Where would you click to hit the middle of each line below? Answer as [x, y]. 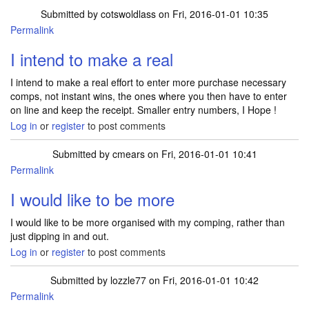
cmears [128, 154]
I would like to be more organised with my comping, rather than [148, 222]
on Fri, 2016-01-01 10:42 [202, 280]
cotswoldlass [128, 14]
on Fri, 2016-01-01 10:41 [201, 154]
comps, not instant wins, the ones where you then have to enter [149, 96]
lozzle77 [128, 280]
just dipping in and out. [60, 236]
